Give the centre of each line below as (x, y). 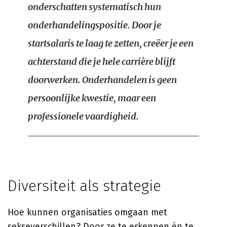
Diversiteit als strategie (84, 186)
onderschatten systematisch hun (94, 7)
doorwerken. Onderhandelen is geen (102, 80)
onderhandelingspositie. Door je (94, 25)
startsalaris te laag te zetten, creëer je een (111, 43)
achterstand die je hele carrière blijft (102, 62)
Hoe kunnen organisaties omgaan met (87, 212)
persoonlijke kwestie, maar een (92, 98)
